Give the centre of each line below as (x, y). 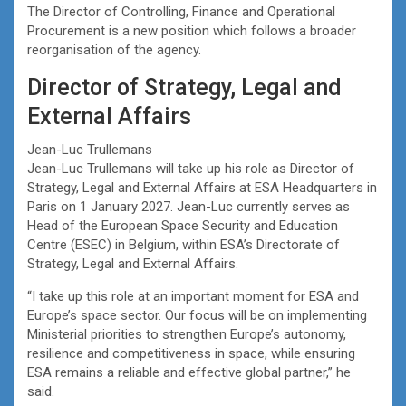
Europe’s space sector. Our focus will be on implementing (197, 315)
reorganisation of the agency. (114, 49)
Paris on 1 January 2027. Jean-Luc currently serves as (188, 206)
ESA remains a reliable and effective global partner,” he (189, 372)
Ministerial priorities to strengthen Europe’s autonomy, (187, 334)
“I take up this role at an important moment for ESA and (193, 296)
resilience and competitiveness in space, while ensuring (191, 353)
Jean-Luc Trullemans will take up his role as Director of (191, 168)
